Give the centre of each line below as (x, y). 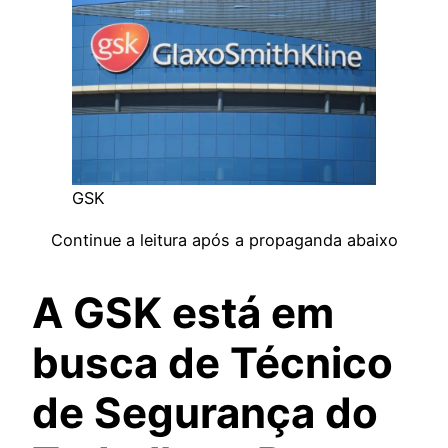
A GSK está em (183, 313)
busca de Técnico (212, 363)
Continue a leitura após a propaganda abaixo (224, 240)
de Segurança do (205, 413)
